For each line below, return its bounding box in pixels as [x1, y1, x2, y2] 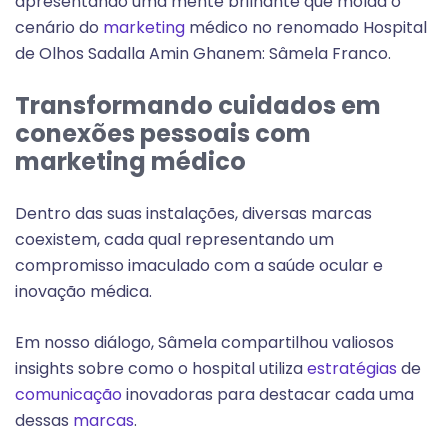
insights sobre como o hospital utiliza [15, 357, 307, 381]
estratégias [307, 357, 397, 381]
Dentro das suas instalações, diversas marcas [15, 202, 372, 226]
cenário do [15, 16, 103, 40]
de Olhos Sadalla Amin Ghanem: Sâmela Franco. [15, 42, 391, 66]
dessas [15, 409, 73, 433]
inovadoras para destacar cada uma [122, 383, 414, 407]
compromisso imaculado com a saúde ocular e [15, 254, 383, 278]
